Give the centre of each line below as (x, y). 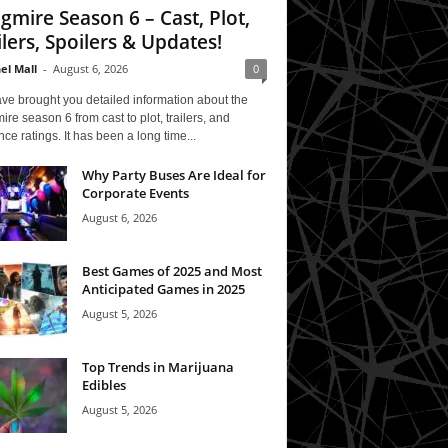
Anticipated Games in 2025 (163, 288)
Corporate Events (135, 192)
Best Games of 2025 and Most (171, 270)
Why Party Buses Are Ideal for (173, 174)
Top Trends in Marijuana (157, 366)
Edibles (103, 384)
